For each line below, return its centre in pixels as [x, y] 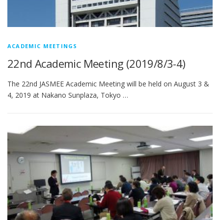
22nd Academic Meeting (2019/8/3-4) [96, 63]
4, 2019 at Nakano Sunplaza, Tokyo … [68, 95]
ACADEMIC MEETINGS [42, 46]
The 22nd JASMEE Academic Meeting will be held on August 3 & [108, 84]
